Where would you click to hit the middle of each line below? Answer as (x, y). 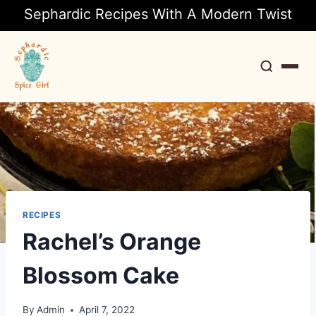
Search (268, 126)
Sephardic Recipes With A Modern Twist (158, 14)
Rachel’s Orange (112, 242)
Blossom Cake (103, 276)
